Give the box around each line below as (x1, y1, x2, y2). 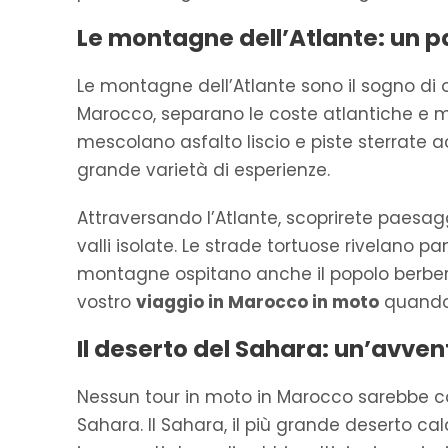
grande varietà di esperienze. (77, 158, 330, 183)
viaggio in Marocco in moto (136, 290, 379, 315)
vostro (77, 290, 136, 315)
